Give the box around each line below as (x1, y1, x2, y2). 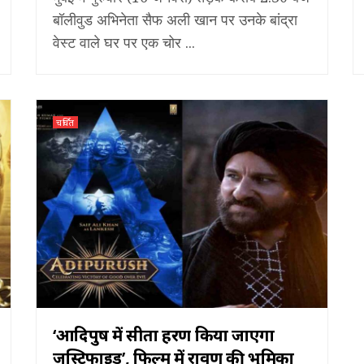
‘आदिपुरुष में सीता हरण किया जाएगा (53, 323, 275, 346)
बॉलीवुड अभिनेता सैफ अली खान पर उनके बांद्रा (53, 9, 297, 29)
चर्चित (56, 115, 75, 128)
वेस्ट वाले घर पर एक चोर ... (53, 32, 195, 52)
